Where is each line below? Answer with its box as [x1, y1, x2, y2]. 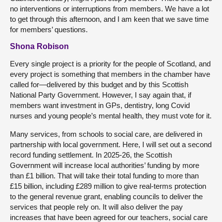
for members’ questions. [10, 25, 88, 34]
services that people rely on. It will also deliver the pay [10, 202, 183, 211]
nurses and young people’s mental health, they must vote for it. [10, 111, 212, 120]
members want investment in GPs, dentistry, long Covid [10, 101, 190, 110]
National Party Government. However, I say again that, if [10, 90, 191, 99]
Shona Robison [10, 42, 69, 51]
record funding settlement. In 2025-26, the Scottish [10, 150, 172, 159]
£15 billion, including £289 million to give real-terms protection [10, 181, 206, 190]
